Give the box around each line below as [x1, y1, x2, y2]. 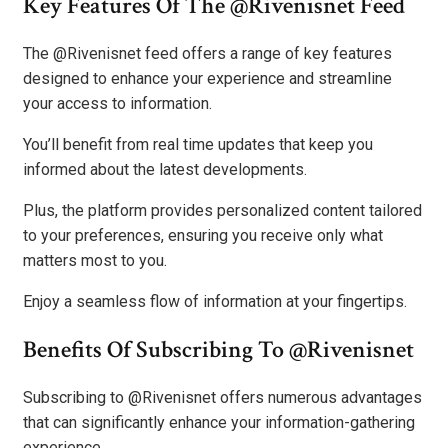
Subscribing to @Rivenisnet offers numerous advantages [23, 388, 422, 408]
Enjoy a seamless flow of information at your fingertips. [23, 292, 407, 312]
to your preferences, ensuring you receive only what [23, 226, 383, 246]
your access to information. [23, 94, 212, 114]
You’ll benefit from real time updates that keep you [23, 135, 373, 155]
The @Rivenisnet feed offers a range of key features [23, 44, 392, 64]
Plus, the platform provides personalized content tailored [23, 201, 422, 221]
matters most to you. [23, 251, 167, 271]
